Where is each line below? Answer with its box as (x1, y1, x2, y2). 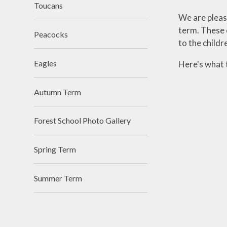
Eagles (34, 58, 57, 68)
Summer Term (34, 173, 83, 183)
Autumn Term (34, 87, 82, 97)
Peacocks (34, 29, 68, 39)
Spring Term (34, 144, 77, 155)
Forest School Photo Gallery (34, 116, 131, 126)
